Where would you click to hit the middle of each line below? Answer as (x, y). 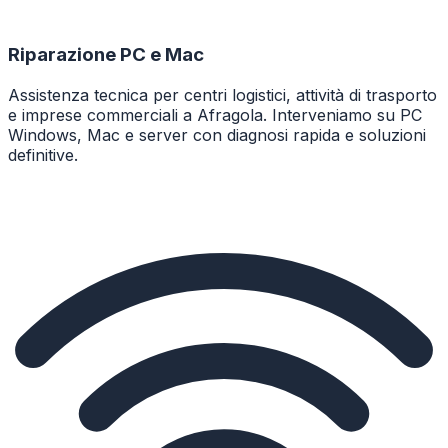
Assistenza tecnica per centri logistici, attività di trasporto (222, 94)
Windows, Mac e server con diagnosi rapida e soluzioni (217, 134)
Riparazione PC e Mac (106, 55)
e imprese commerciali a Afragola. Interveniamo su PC (215, 114)
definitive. (43, 154)
